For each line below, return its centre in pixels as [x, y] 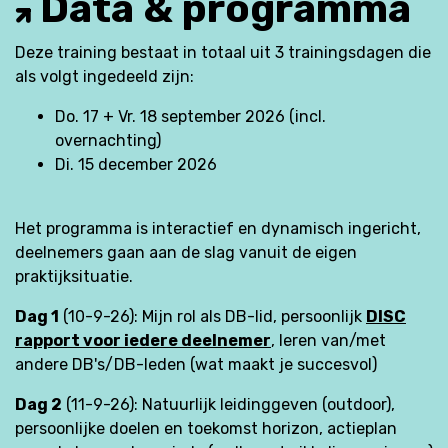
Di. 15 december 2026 [136, 165]
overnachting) [108, 141]
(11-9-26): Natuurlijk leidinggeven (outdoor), [228, 405]
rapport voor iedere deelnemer [143, 341]
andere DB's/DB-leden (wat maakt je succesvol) [196, 365]
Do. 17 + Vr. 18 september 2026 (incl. [190, 117]
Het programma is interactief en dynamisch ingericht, [218, 229]
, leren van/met [328, 341]
